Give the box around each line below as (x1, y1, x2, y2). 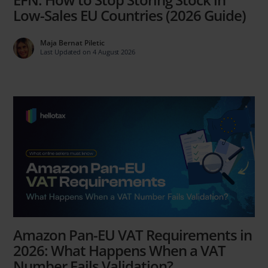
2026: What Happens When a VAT (13, 240, 226, 260)
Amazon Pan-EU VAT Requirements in (13, 224, 252, 245)
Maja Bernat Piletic (40, 38, 105, 48)
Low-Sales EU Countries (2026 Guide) (13, 5, 246, 26)
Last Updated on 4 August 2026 (40, 47, 136, 57)
